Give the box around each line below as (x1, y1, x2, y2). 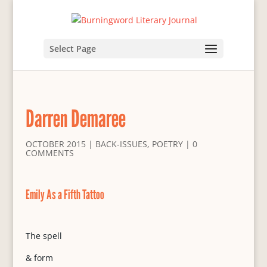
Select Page (49, 42, 96, 54)
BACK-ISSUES (95, 138, 147, 150)
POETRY (151, 138, 183, 150)
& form (25, 252, 53, 263)
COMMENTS (25, 147, 74, 159)
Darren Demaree (25, 104, 126, 132)
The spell (25, 230, 62, 241)
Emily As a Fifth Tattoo (25, 187, 104, 202)
